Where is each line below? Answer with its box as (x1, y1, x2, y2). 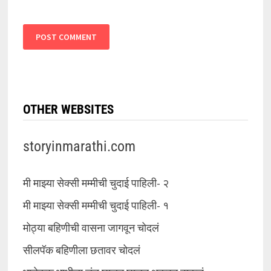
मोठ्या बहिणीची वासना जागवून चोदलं (22, 221, 159, 235)
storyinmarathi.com (22, 137, 135, 155)
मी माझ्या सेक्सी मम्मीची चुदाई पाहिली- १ (22, 198, 169, 213)
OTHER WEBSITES (22, 102, 114, 117)
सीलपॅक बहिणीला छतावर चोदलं (22, 243, 140, 258)
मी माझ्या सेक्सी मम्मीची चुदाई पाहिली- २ (22, 176, 169, 191)
